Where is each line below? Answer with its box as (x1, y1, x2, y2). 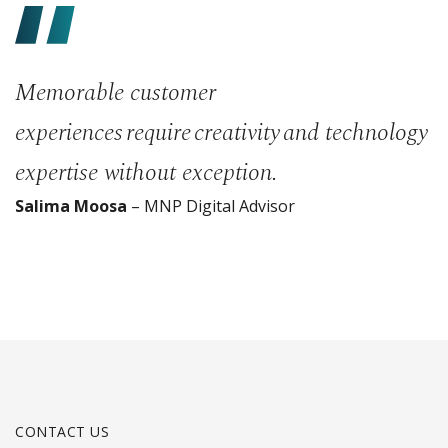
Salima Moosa (15, 194, 127, 217)
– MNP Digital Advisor (127, 194, 295, 217)
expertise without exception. (15, 154, 278, 191)
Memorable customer (15, 74, 216, 111)
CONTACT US (15, 421, 109, 441)
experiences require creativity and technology (15, 114, 428, 151)
